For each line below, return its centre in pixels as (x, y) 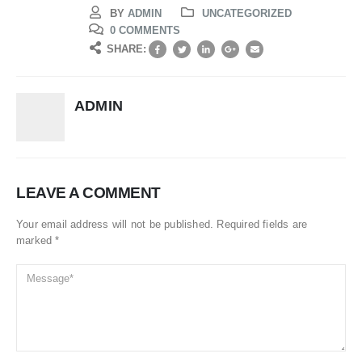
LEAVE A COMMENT (88, 193)
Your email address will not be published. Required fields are (162, 225)
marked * (38, 241)
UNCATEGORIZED (247, 14)
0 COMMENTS (145, 30)
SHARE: (126, 48)
